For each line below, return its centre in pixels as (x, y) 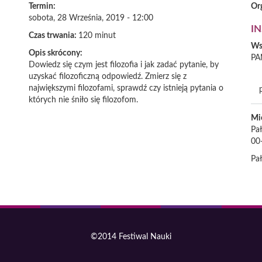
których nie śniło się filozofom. (83, 100)
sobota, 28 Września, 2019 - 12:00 (91, 18)
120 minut (97, 36)
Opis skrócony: (56, 53)
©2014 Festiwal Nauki (131, 237)
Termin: (43, 6)
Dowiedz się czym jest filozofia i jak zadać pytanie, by (124, 65)
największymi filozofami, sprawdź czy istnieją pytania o (126, 88)
